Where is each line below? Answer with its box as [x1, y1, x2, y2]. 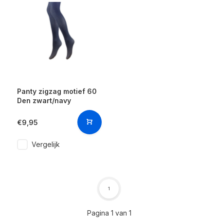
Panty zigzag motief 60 [17, 87, 97, 95]
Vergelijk [32, 140, 60, 148]
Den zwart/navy [17, 96, 71, 105]
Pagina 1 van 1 [87, 209, 131, 217]
